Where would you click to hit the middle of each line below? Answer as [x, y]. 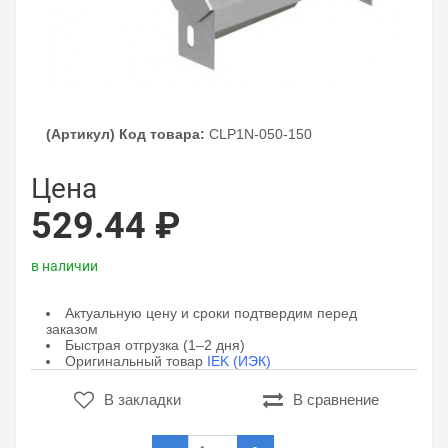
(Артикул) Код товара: [125, 134]
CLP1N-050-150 [260, 134]
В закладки [142, 399]
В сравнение [335, 399]
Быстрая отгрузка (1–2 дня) [155, 345]
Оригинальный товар [136, 361]
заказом [72, 329]
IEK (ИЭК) [239, 361]
